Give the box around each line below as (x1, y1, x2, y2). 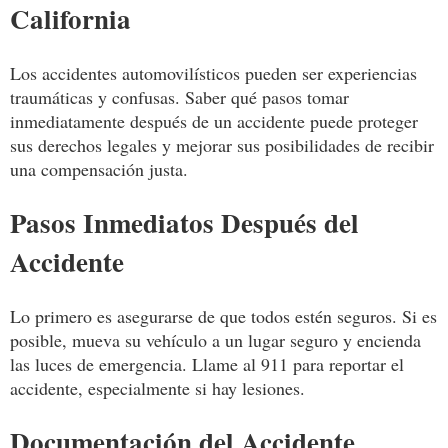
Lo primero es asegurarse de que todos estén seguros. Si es (10, 303, 437, 328)
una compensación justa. (10, 156, 188, 181)
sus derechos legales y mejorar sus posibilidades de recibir (10, 132, 434, 157)
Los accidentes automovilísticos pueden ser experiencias (10, 60, 417, 85)
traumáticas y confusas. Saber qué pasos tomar (10, 84, 349, 109)
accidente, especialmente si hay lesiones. (10, 375, 305, 400)
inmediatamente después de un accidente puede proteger (10, 108, 418, 133)
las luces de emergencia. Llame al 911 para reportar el (10, 351, 404, 376)
